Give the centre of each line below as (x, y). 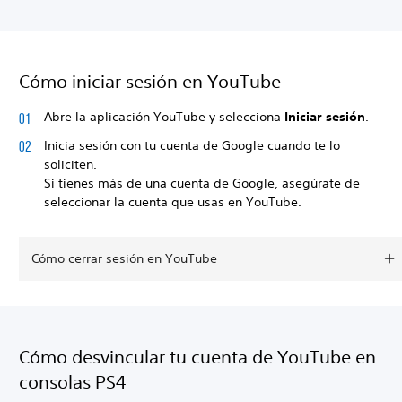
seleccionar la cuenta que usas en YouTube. (175, 201)
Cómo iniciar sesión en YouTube (152, 81)
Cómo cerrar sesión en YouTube (124, 258)
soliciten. (70, 164)
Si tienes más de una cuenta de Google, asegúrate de (202, 183)
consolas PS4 (73, 381)
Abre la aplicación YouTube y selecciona (164, 117)
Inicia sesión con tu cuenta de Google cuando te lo (192, 145)
